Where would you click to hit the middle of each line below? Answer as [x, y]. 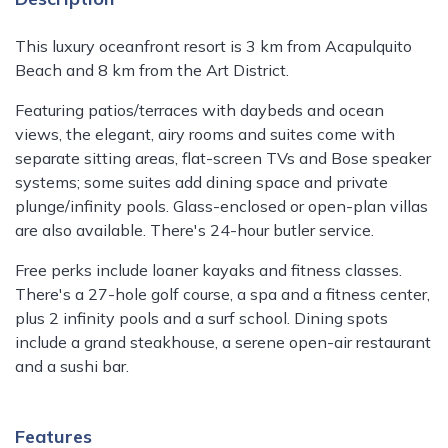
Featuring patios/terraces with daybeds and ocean [199, 110]
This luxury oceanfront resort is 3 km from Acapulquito [213, 46]
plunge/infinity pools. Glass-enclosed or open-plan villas [221, 206]
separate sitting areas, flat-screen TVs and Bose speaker [223, 158]
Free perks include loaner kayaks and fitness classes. [208, 270]
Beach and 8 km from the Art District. [152, 70]
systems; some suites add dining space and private [201, 182]
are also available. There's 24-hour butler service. [194, 230]
